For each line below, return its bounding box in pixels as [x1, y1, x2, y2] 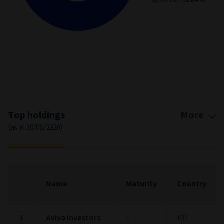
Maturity [126, 178, 157, 189]
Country [177, 178, 206, 189]
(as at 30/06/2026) [8, 121, 62, 133]
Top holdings [8, 108, 65, 122]
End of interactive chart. [8, 72, 90, 83]
